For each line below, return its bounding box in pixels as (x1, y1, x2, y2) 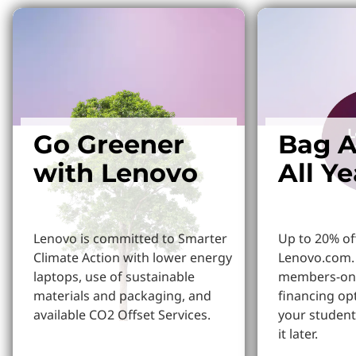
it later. (278, 324, 318, 342)
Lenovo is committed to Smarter (33, 229, 227, 247)
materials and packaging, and (33, 286, 211, 304)
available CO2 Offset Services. (33, 305, 211, 323)
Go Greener (33, 128, 184, 160)
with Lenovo (33, 157, 198, 188)
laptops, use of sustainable (33, 267, 195, 285)
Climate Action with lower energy (33, 248, 232, 266)
